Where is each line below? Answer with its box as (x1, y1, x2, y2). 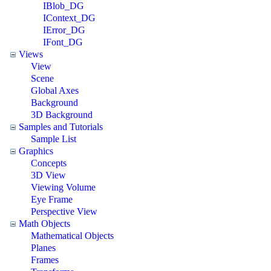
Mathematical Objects (31, 230, 114, 241)
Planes (31, 242, 56, 253)
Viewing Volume (31, 181, 96, 192)
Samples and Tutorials (19, 121, 103, 132)
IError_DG (43, 24, 85, 35)
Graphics (19, 145, 53, 156)
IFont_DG (43, 36, 83, 47)
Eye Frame (31, 194, 73, 204)
